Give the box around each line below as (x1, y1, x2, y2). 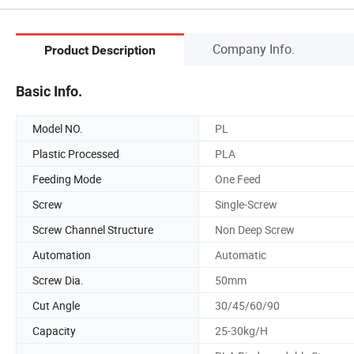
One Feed (215, 171, 261, 186)
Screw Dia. (32, 272, 84, 288)
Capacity (32, 322, 76, 338)
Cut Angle (32, 297, 80, 313)
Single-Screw (215, 196, 277, 212)
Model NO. (32, 120, 83, 136)
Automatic (215, 247, 266, 262)
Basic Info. (16, 82, 82, 100)
